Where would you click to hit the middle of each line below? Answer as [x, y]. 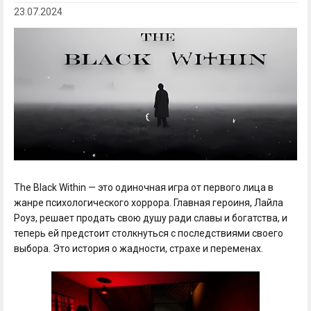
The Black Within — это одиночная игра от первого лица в [144, 187]
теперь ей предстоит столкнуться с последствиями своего [149, 233]
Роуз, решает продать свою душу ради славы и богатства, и [151, 218]
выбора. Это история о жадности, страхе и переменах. [138, 248]
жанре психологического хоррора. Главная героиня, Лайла [149, 202]
